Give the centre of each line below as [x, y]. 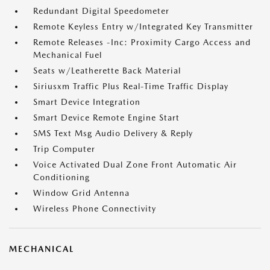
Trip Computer [64, 149]
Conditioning [61, 177]
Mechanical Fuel [67, 55]
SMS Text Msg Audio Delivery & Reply [113, 133]
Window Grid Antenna [81, 193]
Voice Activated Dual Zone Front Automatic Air [135, 165]
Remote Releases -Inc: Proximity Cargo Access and [142, 42]
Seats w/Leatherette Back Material [107, 71]
